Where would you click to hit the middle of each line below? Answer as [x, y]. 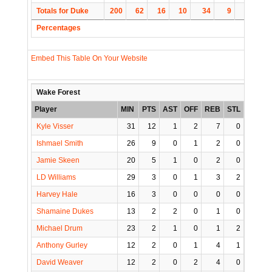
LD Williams [56, 178]
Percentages [59, 28]
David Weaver [60, 263]
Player [46, 110]
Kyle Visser [55, 127]
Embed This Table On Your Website [89, 59]
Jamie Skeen [58, 161]
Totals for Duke [62, 11]
